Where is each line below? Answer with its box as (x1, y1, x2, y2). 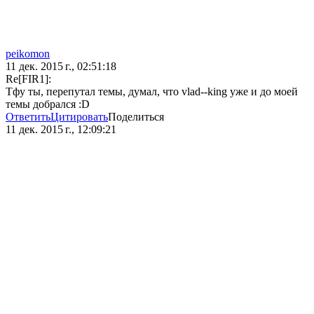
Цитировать (50, 111, 108, 123)
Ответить (6, 111, 50, 123)
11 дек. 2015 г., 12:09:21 (6, 123, 116, 136)
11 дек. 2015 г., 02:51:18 (6, 60, 116, 73)
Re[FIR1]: (6, 73, 51, 86)
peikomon (6, 48, 50, 60)
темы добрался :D (6, 98, 90, 111)
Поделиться (108, 111, 164, 123)
